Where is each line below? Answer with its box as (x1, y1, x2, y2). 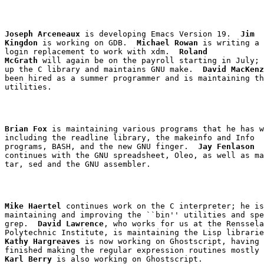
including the (5, 133, 71, 142)
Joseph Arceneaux (5, 29, 80, 38)
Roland (179, 47, 207, 56)
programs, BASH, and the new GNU (5, 141, 156, 151)
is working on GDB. (38, 38, 137, 47)
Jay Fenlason (198, 141, 255, 151)
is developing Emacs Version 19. (80, 29, 240, 38)
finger (156, 141, 184, 151)
